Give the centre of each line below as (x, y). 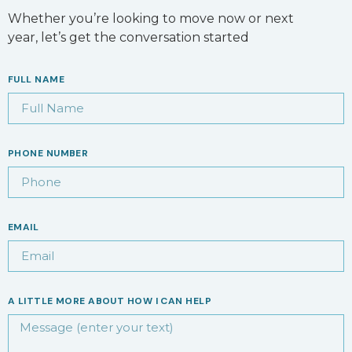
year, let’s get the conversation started (128, 37)
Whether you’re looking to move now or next (151, 18)
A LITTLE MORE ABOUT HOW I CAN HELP (110, 301)
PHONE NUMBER (48, 153)
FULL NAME (36, 79)
